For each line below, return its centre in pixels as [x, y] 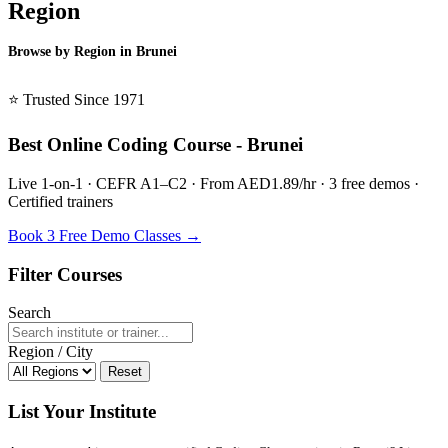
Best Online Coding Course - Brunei [155, 145]
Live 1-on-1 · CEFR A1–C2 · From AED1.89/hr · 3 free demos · [213, 183]
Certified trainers [60, 201]
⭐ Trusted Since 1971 [76, 100]
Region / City [50, 352]
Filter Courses [65, 274]
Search [29, 313]
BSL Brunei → [56, 79]
